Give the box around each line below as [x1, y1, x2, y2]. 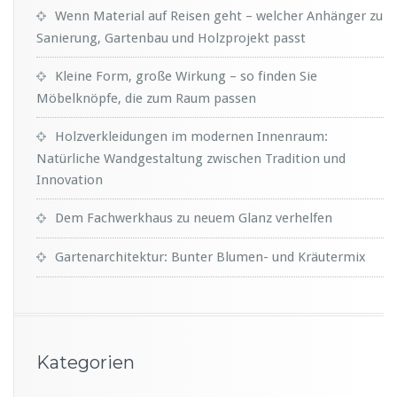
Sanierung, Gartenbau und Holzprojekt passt [36, 29, 306, 46]
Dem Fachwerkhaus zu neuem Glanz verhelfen [55, 209, 332, 226]
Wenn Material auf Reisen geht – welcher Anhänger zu [55, 7, 383, 24]
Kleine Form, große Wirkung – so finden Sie [55, 67, 317, 84]
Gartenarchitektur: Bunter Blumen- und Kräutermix [55, 248, 366, 265]
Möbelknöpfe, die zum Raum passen [36, 90, 256, 106]
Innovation [36, 171, 103, 188]
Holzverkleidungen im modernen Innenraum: [55, 128, 328, 144]
